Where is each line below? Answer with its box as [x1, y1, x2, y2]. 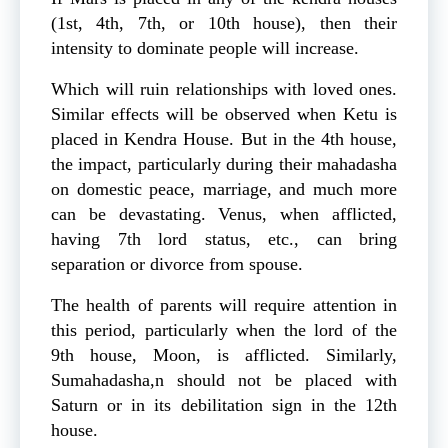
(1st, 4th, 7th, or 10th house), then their [51, 13, 397, 34]
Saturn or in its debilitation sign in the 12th [51, 395, 397, 416]
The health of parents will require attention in [51, 295, 397, 316]
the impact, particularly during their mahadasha [51, 154, 397, 175]
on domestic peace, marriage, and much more [51, 179, 397, 200]
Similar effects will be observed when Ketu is [51, 104, 397, 125]
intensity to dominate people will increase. [51, 38, 359, 59]
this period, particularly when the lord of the [51, 320, 397, 341]
